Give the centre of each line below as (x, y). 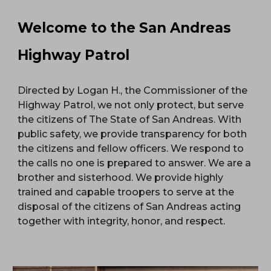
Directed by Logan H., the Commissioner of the (133, 90)
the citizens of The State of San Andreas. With (130, 119)
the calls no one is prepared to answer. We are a (135, 163)
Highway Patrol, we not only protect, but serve (131, 105)
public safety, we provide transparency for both (132, 134)
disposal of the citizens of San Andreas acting (129, 207)
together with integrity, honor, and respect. (123, 221)
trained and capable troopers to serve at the (126, 192)
